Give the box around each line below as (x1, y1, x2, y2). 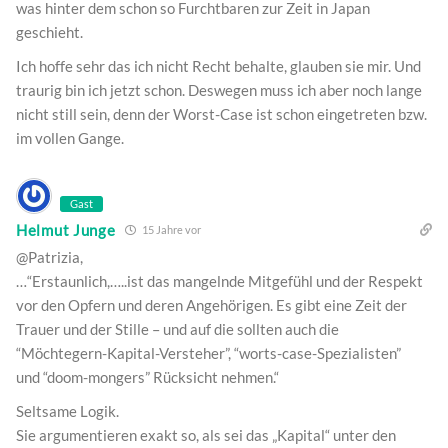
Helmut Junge (16, 220, 116, 239)
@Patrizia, (16, 248, 83, 267)
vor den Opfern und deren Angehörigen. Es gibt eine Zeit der (16, 296, 407, 315)
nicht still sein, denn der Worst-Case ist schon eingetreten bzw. (16, 105, 427, 124)
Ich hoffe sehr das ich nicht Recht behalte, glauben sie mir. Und (16, 57, 421, 76)
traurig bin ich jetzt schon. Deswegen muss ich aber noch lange (16, 81, 422, 100)
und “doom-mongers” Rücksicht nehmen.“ (16, 368, 279, 387)
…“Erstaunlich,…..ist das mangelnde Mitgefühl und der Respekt (16, 272, 423, 291)
